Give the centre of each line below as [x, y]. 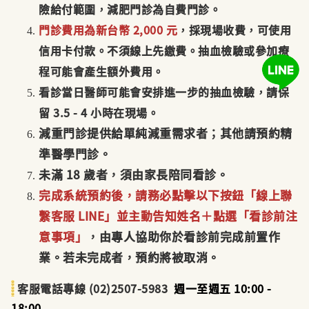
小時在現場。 [124, 113]
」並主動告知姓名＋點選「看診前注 [201, 216]
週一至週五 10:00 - [220, 289]
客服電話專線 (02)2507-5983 [91, 289]
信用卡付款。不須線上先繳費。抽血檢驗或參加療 [164, 51]
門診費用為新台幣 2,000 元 [108, 30]
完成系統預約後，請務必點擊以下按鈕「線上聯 [166, 195]
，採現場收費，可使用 [234, 30]
